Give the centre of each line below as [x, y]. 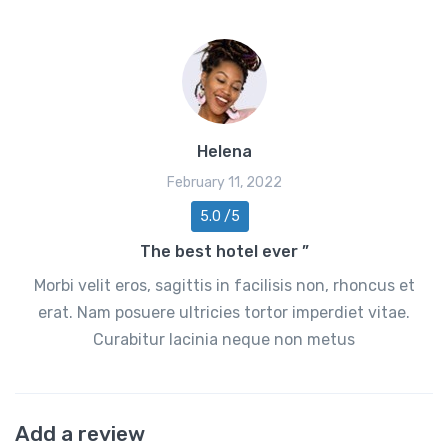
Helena [224, 151]
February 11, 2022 [224, 182]
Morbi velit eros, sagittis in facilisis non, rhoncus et [224, 285]
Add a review [80, 433]
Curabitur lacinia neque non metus [224, 339]
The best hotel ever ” [224, 251]
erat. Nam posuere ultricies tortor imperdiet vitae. [224, 312]
